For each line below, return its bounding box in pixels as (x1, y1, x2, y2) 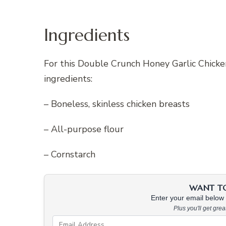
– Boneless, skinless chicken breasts (44, 98, 190, 110)
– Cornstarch (44, 148, 95, 161)
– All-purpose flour (44, 123, 124, 136)
